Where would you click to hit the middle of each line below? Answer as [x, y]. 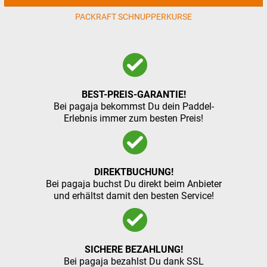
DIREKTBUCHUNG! [133, 172]
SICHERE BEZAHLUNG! [133, 249]
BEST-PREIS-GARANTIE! [133, 94]
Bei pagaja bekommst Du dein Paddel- [133, 106]
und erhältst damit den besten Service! [133, 196]
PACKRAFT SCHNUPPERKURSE [133, 17]
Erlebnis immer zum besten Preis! [133, 118]
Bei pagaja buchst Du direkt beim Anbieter [133, 184]
